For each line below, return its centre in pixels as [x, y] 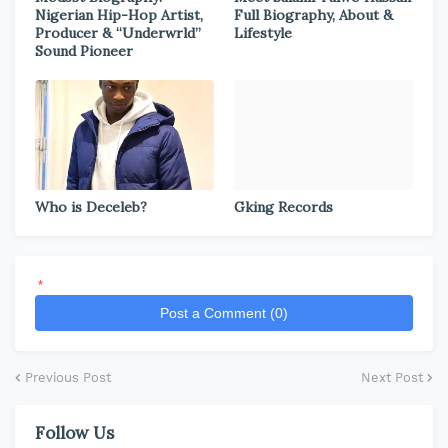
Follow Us [74, 433]
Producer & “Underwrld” [118, 33]
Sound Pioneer [84, 51]
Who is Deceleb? [91, 207]
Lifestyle [263, 33]
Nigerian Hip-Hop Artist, [119, 15]
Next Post [392, 377]
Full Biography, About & [313, 15]
